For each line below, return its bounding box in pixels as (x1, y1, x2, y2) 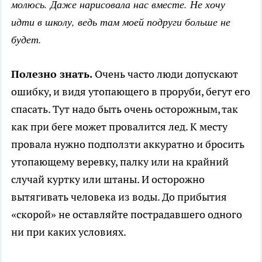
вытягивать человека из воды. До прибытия (11, 190, 227, 204)
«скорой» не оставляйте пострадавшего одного (11, 208, 242, 222)
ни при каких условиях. (11, 225, 126, 239)
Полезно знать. (11, 67, 95, 81)
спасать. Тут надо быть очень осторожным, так (11, 102, 238, 116)
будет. (11, 32, 42, 47)
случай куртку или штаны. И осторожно (11, 173, 205, 187)
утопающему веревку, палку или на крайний (11, 155, 229, 169)
